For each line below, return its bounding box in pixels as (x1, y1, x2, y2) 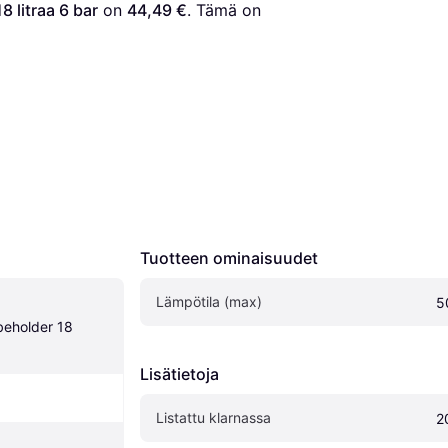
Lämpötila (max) (156, 293, 262, 310)
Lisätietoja (140, 364, 219, 384)
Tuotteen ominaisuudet (140, 248, 318, 268)
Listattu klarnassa (156, 409, 271, 426)
